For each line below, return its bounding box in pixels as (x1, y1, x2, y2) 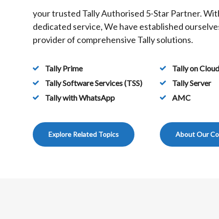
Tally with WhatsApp (45, 93, 115, 102)
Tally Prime (45, 64, 83, 73)
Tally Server (172, 78, 211, 88)
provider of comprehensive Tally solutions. (33, 34, 193, 45)
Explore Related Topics (48, 130, 119, 138)
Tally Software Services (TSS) (45, 78, 142, 88)
